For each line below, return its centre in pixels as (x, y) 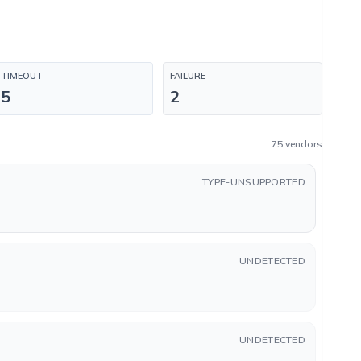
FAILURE (188, 76)
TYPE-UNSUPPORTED (254, 182)
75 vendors (297, 144)
